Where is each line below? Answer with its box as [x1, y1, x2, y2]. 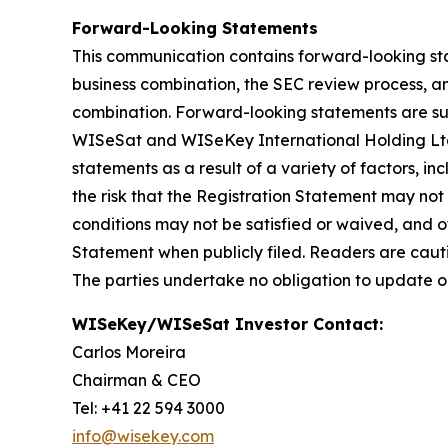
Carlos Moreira [72, 341, 186, 362]
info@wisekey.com [72, 425, 214, 446]
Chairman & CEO [72, 369, 201, 390]
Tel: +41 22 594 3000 [72, 397, 225, 418]
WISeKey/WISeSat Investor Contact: [72, 313, 383, 334]
